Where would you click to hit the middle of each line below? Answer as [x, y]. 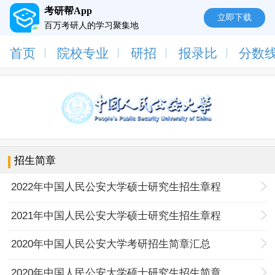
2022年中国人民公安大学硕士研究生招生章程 [116, 187]
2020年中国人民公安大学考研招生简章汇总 [111, 244]
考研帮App [68, 11]
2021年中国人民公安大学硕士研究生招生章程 [116, 215]
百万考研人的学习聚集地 [91, 26]
